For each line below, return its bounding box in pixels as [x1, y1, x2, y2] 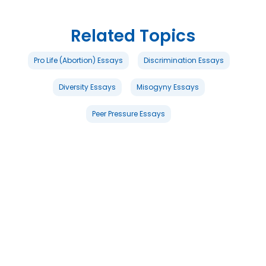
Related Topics [71, 24, 195, 47]
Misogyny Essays [136, 81, 199, 92]
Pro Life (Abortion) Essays [33, 55, 123, 65]
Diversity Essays [58, 81, 116, 92]
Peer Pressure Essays [92, 108, 165, 119]
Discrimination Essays [143, 55, 224, 65]
